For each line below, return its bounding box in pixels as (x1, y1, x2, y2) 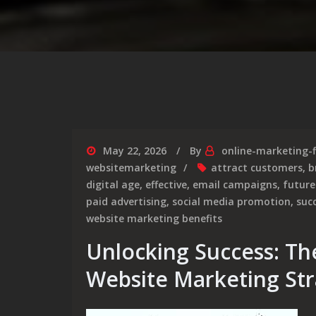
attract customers (211, 161, 303, 174)
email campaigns (193, 178, 277, 191)
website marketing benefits (86, 212, 222, 225)
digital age (86, 178, 140, 191)
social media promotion (172, 195, 291, 208)
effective (145, 178, 187, 191)
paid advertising (86, 195, 166, 208)
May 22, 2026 (103, 144, 166, 157)
